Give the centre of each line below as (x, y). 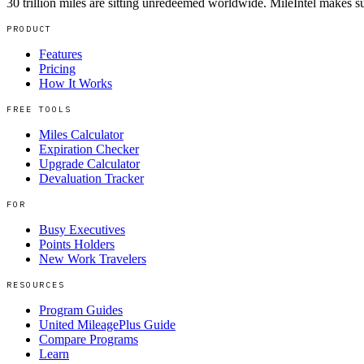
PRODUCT (29, 28)
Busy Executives (82, 229)
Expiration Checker (89, 149)
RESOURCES (36, 284)
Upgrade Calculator (89, 163)
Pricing (57, 68)
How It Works (76, 83)
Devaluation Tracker (91, 178)
